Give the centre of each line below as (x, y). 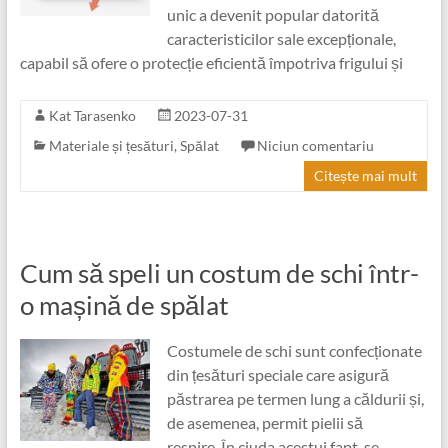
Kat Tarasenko (92, 115)
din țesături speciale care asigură (277, 374)
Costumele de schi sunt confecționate (294, 350)
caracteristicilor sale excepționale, (281, 38)
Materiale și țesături (111, 145)
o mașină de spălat (124, 305)
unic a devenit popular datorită (272, 14)
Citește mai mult (366, 175)
